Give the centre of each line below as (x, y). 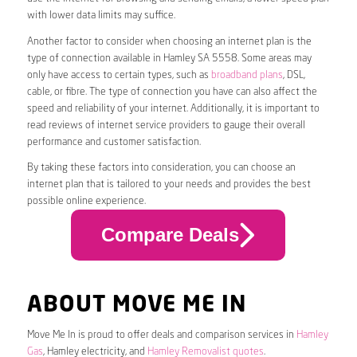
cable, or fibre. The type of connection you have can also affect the (172, 92)
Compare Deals (170, 235)
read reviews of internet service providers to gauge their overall (166, 125)
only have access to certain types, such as (119, 75)
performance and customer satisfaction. (114, 142)
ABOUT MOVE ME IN (136, 306)
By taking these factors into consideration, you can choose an (161, 167)
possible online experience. (86, 201)
